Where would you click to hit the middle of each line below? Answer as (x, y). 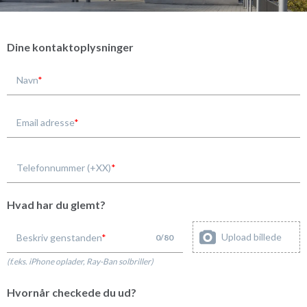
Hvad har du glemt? (56, 204)
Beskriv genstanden (59, 237)
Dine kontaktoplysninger (70, 47)
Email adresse (45, 122)
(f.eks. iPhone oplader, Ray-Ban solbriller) (80, 261)
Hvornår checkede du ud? (72, 292)
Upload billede (251, 236)
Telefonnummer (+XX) (64, 167)
